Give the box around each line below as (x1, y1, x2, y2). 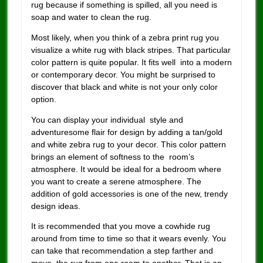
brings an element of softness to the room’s (31, 151, 194, 161)
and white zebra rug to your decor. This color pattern (31, 139, 226, 149)
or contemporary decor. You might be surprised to (31, 69, 215, 79)
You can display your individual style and (31, 114, 183, 124)
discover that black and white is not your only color (31, 82, 218, 92)
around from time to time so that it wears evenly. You (31, 234, 226, 244)
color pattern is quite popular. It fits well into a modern (31, 57, 232, 67)
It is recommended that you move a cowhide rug (31, 221, 210, 231)
